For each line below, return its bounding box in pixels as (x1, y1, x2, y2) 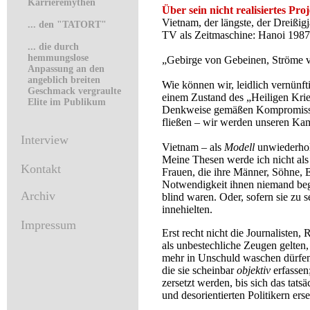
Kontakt (21, 162, 61, 176)
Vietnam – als (162, 141, 224, 153)
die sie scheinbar (162, 264, 237, 276)
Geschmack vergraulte (28, 86, 121, 96)
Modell (224, 141, 255, 153)
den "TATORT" (39, 19, 107, 30)
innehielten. (162, 203, 212, 215)
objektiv (237, 264, 271, 276)
